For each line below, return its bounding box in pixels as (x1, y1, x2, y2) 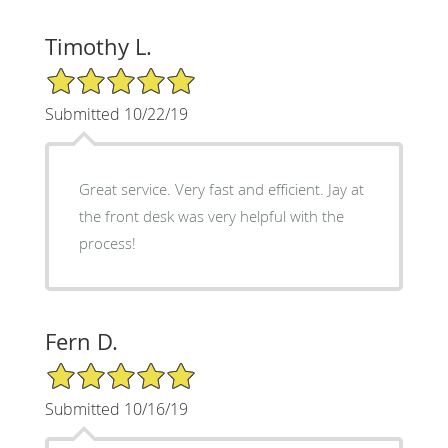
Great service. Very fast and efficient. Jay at (78, 179, 364, 200)
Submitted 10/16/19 (44, 398, 188, 421)
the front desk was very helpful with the (78, 206, 344, 227)
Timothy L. (44, 32, 152, 62)
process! (78, 233, 136, 254)
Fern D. (44, 327, 118, 357)
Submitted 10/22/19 (44, 103, 188, 126)
